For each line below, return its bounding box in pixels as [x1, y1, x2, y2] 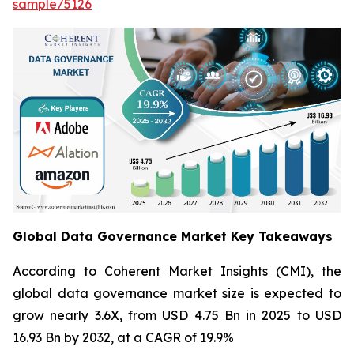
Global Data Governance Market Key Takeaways [13, 228, 333, 245]
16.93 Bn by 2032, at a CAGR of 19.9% [13, 330, 234, 346]
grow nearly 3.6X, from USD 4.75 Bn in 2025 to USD [13, 307, 341, 324]
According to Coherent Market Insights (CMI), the [13, 263, 341, 280]
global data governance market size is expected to [13, 285, 341, 302]
